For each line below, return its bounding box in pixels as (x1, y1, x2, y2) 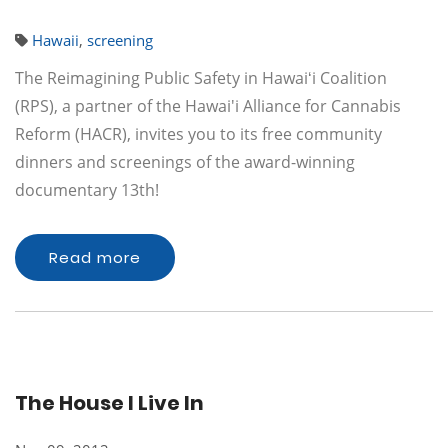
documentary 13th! (15, 179, 159, 201)
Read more (49, 247, 141, 268)
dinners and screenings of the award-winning (15, 151, 355, 173)
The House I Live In (15, 389, 204, 417)
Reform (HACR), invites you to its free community (15, 123, 382, 145)
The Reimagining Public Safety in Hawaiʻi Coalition (15, 67, 387, 89)
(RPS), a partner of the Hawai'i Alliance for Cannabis (15, 95, 401, 117)
